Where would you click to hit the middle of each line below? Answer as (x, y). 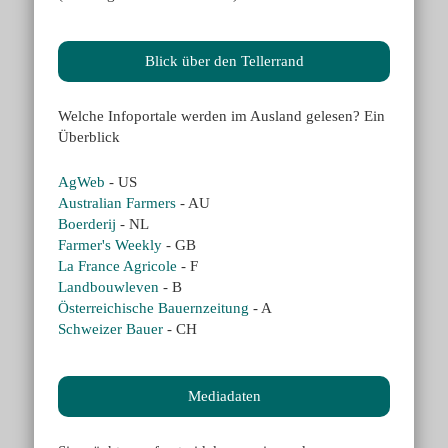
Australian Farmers (117, 202)
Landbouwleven (109, 286)
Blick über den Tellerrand (224, 60)
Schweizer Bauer (111, 328)
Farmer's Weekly (110, 244)
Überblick (89, 136)
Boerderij (87, 223)
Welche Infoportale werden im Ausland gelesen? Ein (222, 115)
